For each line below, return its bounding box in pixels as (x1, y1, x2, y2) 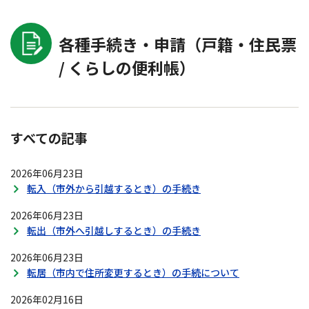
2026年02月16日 (10, 292, 83, 306)
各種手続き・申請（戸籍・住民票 (59, 32, 297, 56)
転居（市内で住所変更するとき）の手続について (27, 266, 239, 279)
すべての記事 (10, 128, 88, 147)
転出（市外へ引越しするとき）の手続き (27, 223, 201, 237)
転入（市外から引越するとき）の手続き (27, 181, 201, 195)
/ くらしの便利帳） (59, 56, 195, 79)
